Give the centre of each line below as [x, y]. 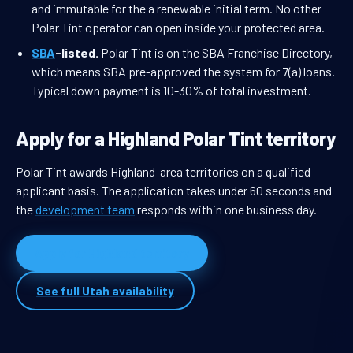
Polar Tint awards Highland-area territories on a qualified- [165, 172]
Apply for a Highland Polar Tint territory [176, 139]
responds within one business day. [226, 210]
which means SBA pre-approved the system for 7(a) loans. [183, 72]
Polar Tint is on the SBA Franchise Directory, [216, 53]
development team [85, 210]
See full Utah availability [105, 291]
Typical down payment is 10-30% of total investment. [171, 91]
